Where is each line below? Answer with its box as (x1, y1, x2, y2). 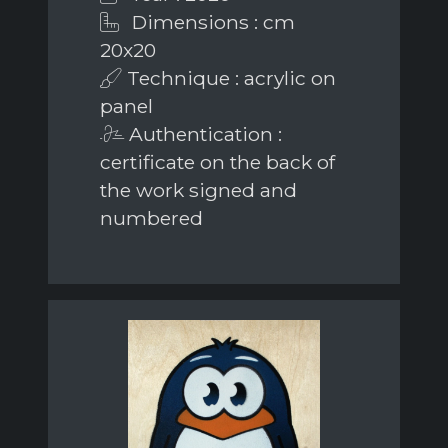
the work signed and (100, 178, 297, 203)
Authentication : (124, 122, 282, 147)
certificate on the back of (100, 150, 335, 175)
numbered (100, 206, 203, 231)
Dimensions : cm (127, 10, 295, 35)
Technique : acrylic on (122, 66, 336, 91)
